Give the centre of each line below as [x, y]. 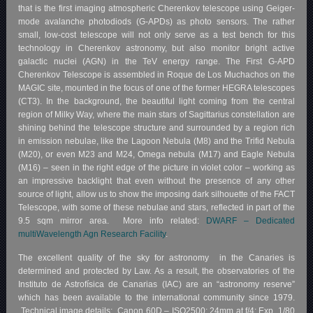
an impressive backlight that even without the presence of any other [156, 181]
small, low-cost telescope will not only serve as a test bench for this [156, 35]
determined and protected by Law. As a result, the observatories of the [156, 271]
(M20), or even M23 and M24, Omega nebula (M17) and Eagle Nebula [156, 154]
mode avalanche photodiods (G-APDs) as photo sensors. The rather [156, 21]
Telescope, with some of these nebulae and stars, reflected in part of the [156, 207]
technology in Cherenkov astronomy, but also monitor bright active [156, 48]
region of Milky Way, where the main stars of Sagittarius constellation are [156, 114]
